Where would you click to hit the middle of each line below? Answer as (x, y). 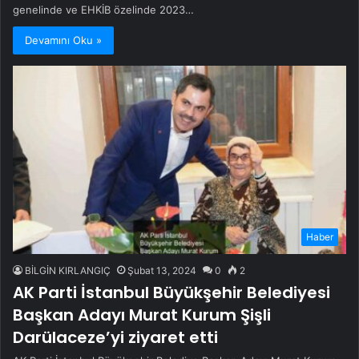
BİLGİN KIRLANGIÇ (68, 270)
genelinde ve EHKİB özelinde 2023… (103, 10)
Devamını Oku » (63, 40)
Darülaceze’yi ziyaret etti (115, 337)
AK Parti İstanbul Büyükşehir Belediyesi (171, 292)
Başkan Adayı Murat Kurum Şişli (142, 315)
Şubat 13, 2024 (162, 270)
